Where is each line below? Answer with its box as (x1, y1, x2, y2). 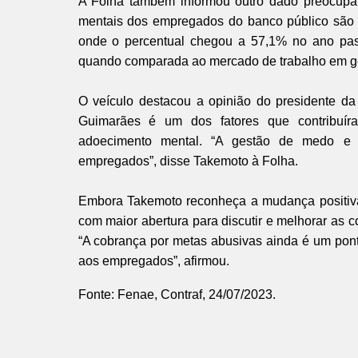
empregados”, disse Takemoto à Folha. (78, 153, 298, 168)
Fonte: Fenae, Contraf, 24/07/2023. (78, 287, 276, 301)
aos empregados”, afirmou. (78, 253, 229, 268)
